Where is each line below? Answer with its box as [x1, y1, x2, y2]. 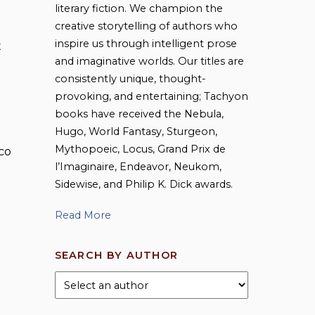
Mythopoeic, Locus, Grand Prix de [54, 143, 226, 156]
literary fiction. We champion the [54, 2, 223, 15]
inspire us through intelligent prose [54, 37, 237, 51]
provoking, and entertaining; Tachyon [54, 90, 248, 103]
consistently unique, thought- [54, 72, 206, 86]
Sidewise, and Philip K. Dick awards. [54, 178, 233, 191]
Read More [54, 209, 111, 222]
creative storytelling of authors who [54, 20, 238, 33]
